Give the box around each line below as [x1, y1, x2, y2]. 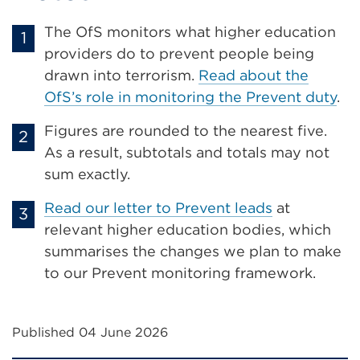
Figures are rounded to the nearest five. [44, 122, 327, 139]
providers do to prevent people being [44, 45, 314, 62]
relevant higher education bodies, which [44, 221, 331, 238]
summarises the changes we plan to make [44, 243, 342, 260]
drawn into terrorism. [44, 67, 198, 84]
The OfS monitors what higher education [44, 23, 336, 40]
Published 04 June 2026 [12, 325, 168, 340]
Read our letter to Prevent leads [44, 199, 272, 216]
